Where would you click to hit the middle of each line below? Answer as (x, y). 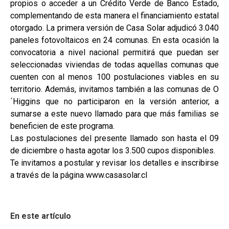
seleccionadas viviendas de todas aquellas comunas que (114, 65)
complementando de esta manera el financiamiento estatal (114, 16)
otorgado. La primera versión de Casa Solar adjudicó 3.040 (114, 28)
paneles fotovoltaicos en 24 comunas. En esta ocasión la (114, 40)
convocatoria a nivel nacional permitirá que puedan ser (114, 53)
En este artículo (41, 216)
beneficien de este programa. (62, 126)
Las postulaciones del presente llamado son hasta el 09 (114, 139)
